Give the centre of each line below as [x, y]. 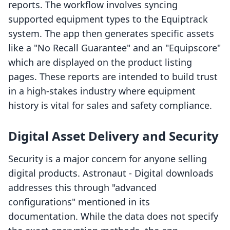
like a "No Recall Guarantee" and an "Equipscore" [114, 48]
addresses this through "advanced [82, 188]
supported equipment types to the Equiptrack [108, 19]
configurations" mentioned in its [79, 202]
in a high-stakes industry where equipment [102, 91]
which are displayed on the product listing [100, 62]
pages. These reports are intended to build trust [113, 77]
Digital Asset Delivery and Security [113, 136]
